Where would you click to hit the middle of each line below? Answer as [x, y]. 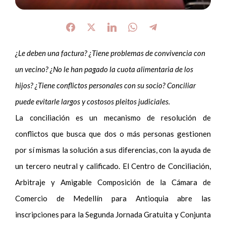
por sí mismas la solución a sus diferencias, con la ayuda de [113, 150]
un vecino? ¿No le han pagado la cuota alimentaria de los [104, 69]
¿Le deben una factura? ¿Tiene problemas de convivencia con [110, 53]
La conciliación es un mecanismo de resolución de [113, 118]
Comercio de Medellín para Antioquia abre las [113, 199]
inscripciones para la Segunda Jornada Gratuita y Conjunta [113, 215]
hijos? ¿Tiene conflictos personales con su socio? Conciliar [106, 86]
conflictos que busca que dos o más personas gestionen [113, 134]
